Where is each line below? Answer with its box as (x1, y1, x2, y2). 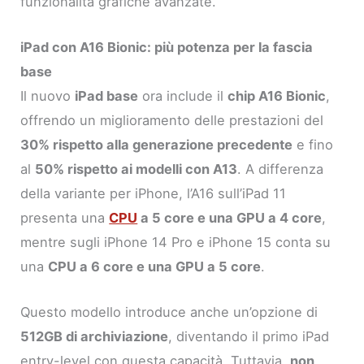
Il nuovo (20, 87, 76, 104)
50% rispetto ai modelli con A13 (35, 160, 238, 177)
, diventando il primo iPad (168, 328, 330, 345)
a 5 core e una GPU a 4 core (137, 209, 323, 226)
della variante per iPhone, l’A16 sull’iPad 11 (20, 184, 287, 201)
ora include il (138, 87, 228, 104)
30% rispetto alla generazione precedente (20, 136, 293, 153)
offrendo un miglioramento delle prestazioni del (20, 111, 324, 128)
